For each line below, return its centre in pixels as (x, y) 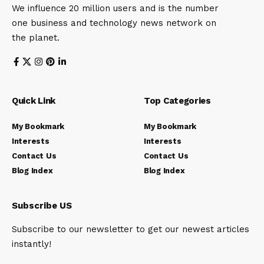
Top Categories (177, 100)
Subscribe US (42, 205)
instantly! (32, 244)
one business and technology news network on (114, 23)
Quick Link (34, 100)
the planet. (36, 37)
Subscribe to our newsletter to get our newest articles (131, 229)
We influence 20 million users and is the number (115, 8)
